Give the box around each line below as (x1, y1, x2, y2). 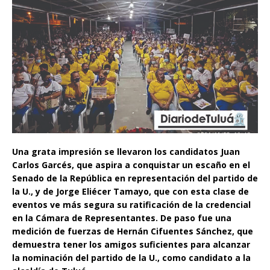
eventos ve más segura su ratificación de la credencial (12, 198, 251, 210)
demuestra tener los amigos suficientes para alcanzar (12, 238, 250, 250)
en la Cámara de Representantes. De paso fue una (12, 212, 231, 224)
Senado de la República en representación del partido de (12, 172, 258, 184)
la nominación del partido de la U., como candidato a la (12, 251, 251, 263)
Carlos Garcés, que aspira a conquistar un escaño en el (12, 159, 250, 171)
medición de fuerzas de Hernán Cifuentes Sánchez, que (12, 225, 253, 237)
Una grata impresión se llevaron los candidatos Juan (12, 145, 240, 157)
